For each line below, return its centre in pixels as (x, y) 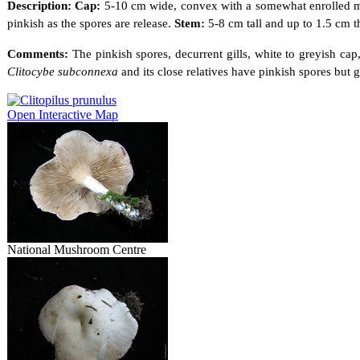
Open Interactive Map (63, 115)
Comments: (40, 54)
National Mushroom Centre (80, 250)
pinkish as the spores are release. (91, 23)
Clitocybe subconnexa (63, 72)
